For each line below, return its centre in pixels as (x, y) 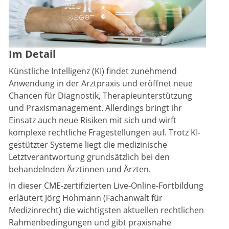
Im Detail (32, 54)
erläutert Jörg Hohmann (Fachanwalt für (86, 198)
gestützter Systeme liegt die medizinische (88, 145)
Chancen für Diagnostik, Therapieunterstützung (100, 96)
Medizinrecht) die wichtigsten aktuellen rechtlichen (106, 210)
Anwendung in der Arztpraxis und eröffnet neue (101, 84)
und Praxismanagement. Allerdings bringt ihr (95, 108)
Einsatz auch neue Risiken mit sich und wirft (93, 120)
